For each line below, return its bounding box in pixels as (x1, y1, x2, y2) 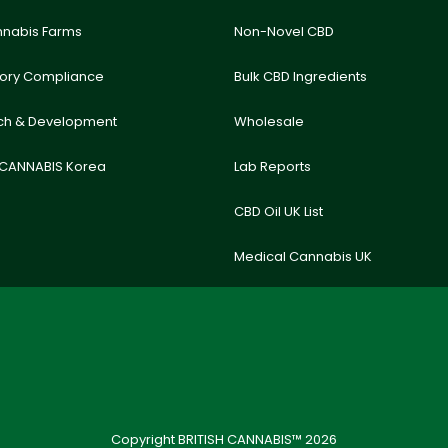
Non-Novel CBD (234, 22, 334, 41)
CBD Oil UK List (234, 202, 323, 221)
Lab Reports (234, 157, 311, 176)
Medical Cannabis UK (234, 247, 372, 266)
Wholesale (234, 112, 304, 131)
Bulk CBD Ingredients (234, 67, 367, 86)
